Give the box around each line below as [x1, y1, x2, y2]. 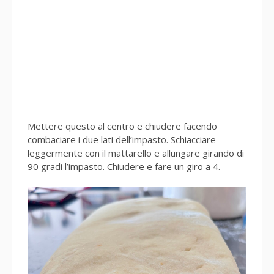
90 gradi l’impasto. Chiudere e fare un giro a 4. [28, 160, 220, 172]
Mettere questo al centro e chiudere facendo [28, 119, 217, 132]
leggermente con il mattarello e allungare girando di [28, 146, 244, 159]
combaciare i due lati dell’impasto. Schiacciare [28, 133, 216, 146]
